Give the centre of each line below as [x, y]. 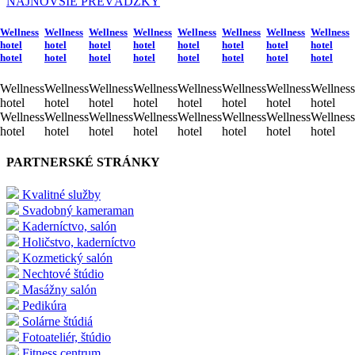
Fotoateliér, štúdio [67, 338]
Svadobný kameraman [78, 211]
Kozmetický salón [67, 258]
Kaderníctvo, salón [69, 227]
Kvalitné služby [61, 195]
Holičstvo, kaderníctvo [79, 242]
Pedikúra [44, 306]
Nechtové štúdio [63, 274]
